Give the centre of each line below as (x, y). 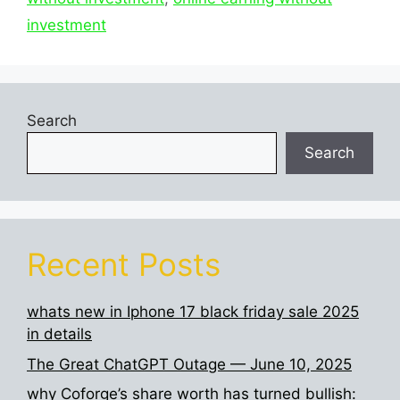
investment (67, 25)
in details (59, 334)
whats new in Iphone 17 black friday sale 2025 (193, 312)
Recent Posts (124, 265)
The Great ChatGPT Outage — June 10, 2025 (189, 364)
